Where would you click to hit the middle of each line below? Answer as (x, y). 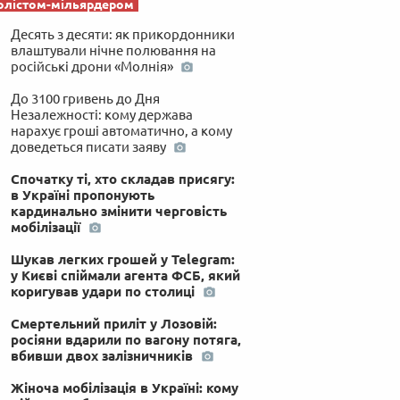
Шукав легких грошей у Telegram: (122, 259)
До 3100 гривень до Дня (85, 98)
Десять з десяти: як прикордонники (122, 34)
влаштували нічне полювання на (113, 50)
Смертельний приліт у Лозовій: (113, 323)
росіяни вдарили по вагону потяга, (125, 339)
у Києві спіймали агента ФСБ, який (125, 275)
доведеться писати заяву (89, 146)
